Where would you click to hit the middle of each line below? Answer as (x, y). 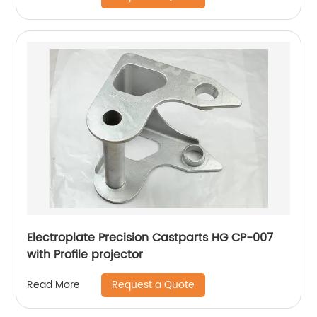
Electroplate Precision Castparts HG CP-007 (150, 237)
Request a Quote (154, 284)
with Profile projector (85, 254)
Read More (54, 285)
